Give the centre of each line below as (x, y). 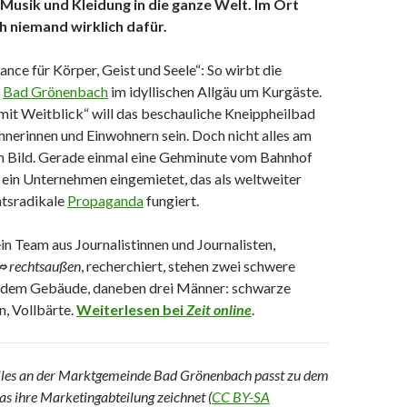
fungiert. (171, 200)
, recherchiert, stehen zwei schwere (188, 266)
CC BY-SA (241, 397)
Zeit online (219, 309)
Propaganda (105, 200)
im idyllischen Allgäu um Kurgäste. (215, 91)
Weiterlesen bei (131, 309)
